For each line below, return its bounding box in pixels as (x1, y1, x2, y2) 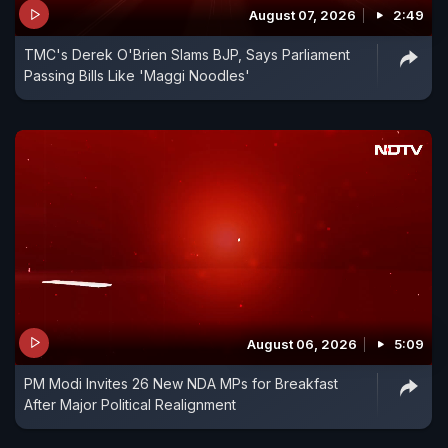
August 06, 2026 (247, 335, 357, 352)
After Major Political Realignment (24, 395, 236, 413)
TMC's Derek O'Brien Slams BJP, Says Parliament (24, 46, 350, 63)
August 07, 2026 (249, 7, 356, 23)
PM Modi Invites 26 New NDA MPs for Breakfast (24, 374, 338, 392)
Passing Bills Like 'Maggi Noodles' (24, 67, 250, 84)
